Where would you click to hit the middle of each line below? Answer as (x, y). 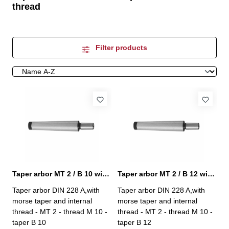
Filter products (121, 47)
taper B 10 (29, 222)
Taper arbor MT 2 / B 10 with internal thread (106, 174)
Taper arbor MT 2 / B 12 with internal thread (211, 174)
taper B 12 (134, 222)
